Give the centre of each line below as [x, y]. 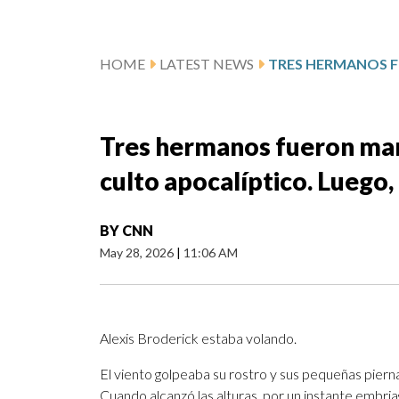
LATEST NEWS [207, 64]
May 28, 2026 [138, 253]
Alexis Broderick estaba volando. [198, 338]
